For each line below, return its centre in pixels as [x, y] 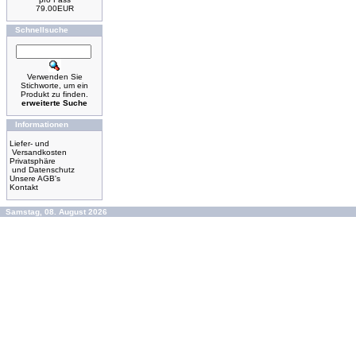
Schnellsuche [42, 30]
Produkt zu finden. [54, 94]
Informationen [42, 124]
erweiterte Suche [54, 103]
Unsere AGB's [35, 178]
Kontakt [24, 187]
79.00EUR [54, 8]
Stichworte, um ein [54, 85]
